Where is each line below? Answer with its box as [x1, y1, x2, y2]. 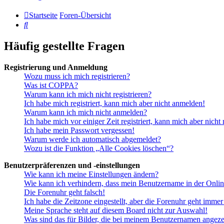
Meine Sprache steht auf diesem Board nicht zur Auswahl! [24, 206, 207, 215]
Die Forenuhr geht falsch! [24, 188, 105, 197]
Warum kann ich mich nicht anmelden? [24, 108, 147, 117]
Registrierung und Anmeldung [4, 63, 107, 72]
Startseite [29, 11, 57, 20]
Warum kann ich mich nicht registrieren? [24, 90, 151, 99]
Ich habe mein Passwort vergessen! [24, 126, 134, 135]
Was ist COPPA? [24, 81, 78, 90]
